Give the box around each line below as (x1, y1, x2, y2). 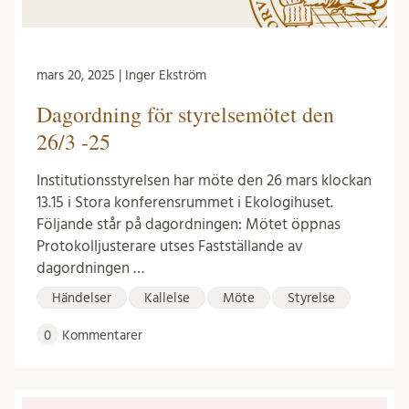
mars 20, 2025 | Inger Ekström (37, 68, 206, 82)
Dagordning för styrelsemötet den (37, 99, 334, 129)
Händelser (52, 290, 111, 305)
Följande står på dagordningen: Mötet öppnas (37, 215, 341, 232)
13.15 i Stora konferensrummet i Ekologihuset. (37, 194, 333, 210)
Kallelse (144, 290, 190, 305)
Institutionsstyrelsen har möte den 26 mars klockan (37, 172, 372, 188)
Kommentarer (58, 328, 142, 342)
